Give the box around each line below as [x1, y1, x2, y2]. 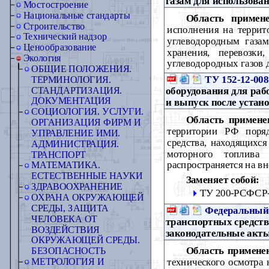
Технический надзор [23, 31, 107, 42]
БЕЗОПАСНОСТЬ [31, 246, 106, 256]
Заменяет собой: [186, 174, 259, 185]
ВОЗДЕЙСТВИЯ [31, 224, 100, 235]
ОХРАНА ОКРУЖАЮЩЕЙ [31, 192, 144, 203]
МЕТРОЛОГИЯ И [31, 256, 104, 267]
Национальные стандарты [23, 10, 130, 20]
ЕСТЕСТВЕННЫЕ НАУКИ [31, 171, 143, 181]
